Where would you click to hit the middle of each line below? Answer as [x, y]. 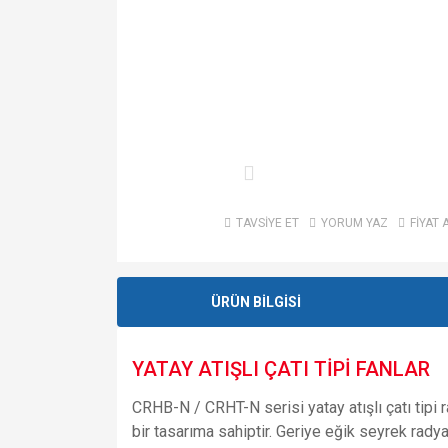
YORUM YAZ [354, 223]
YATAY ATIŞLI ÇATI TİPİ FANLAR [281, 369]
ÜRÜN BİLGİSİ [255, 301]
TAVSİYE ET [267, 223]
